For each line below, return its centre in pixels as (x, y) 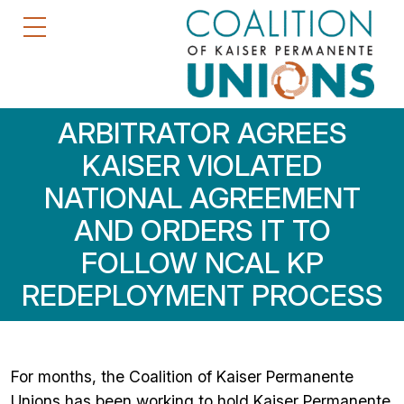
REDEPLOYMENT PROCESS (202, 295)
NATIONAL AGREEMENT (202, 198)
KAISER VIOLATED (202, 165)
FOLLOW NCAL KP (202, 263)
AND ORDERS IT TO (202, 230)
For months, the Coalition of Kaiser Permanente (182, 376)
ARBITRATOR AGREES (202, 133)
